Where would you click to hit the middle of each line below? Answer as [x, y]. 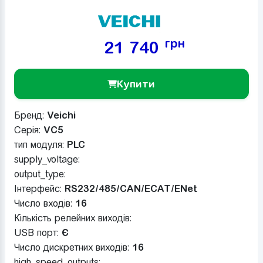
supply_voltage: [47, 159]
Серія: [28, 130]
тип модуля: [40, 144]
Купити [136, 83]
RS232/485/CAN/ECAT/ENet [131, 188]
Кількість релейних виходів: [73, 218]
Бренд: [30, 115]
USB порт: [38, 232]
